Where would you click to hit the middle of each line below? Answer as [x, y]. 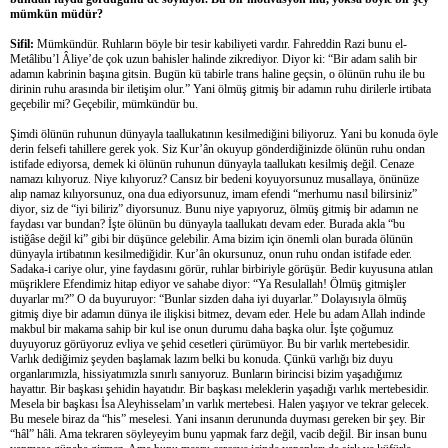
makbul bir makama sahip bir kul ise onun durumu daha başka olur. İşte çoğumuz [201, 328]
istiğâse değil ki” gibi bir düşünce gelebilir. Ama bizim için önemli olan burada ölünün [211, 238]
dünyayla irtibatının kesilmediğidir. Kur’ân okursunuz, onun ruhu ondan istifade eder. [211, 253]
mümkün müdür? [56, 13]
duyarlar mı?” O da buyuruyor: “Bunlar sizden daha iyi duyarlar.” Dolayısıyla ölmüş [208, 298]
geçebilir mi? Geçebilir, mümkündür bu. [104, 103]
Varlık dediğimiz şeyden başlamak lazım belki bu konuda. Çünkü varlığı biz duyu [201, 358]
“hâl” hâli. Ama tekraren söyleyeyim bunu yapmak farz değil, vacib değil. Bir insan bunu [218, 433]
